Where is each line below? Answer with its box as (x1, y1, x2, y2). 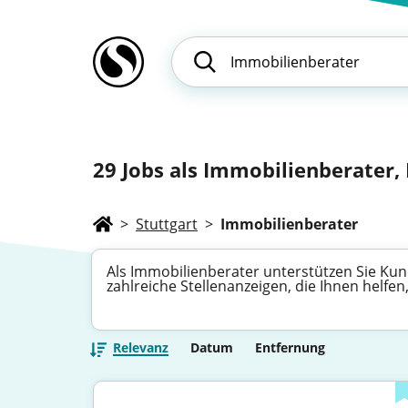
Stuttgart (136, 214, 198, 234)
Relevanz (113, 339, 168, 356)
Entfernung (255, 339, 325, 356)
